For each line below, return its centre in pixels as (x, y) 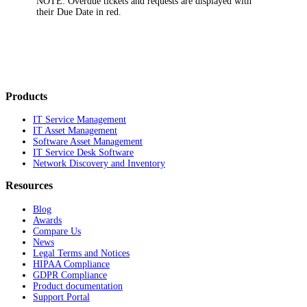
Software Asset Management (88, 142)
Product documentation (78, 286)
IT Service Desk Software (83, 153)
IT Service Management (79, 120)
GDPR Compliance (70, 275)
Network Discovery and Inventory (99, 164)
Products (26, 96)
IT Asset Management (75, 131)
